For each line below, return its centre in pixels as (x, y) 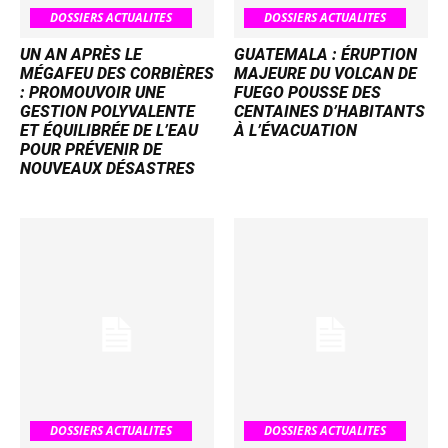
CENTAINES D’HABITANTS (329, 112)
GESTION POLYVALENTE (107, 112)
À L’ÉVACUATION (295, 131)
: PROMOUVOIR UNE (92, 93)
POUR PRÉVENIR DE (91, 150)
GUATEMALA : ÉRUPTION (325, 55)
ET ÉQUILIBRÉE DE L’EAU (109, 131)
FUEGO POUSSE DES (307, 93)
